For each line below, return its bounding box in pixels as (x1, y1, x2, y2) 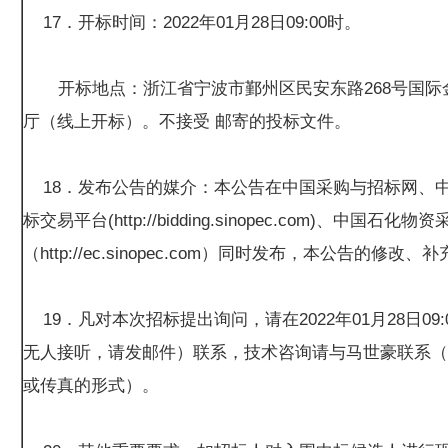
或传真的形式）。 (22, 375, 159, 395)
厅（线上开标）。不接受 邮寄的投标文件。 (22, 111, 351, 131)
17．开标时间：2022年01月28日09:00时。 (22, 12, 361, 32)
